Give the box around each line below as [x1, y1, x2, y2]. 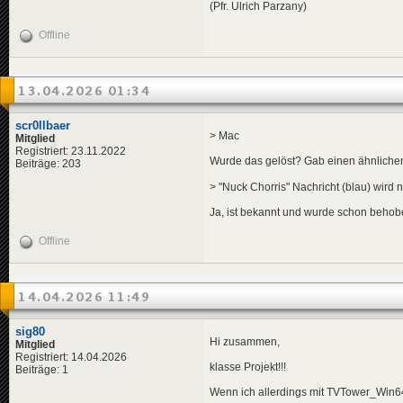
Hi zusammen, [210, 336, 280, 349]
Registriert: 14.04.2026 [15, 350, 127, 363]
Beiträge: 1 [15, 363, 68, 376]
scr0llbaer [15, 118, 70, 132]
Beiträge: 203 [15, 157, 81, 170]
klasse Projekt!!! [210, 361, 286, 374]
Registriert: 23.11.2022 [15, 144, 126, 157]
